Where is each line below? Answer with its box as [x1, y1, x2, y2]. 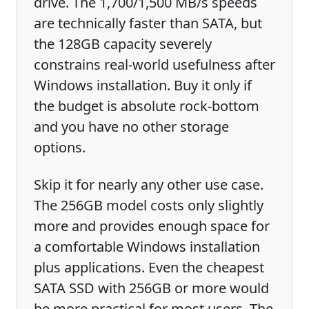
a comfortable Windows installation [34, 237, 260, 256]
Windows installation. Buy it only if [34, 75, 252, 94]
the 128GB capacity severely [34, 34, 212, 53]
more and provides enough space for [34, 216, 270, 235]
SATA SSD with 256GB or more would [34, 278, 269, 297]
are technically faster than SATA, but [34, 13, 262, 32]
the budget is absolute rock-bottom [34, 96, 259, 115]
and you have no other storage [34, 117, 229, 136]
